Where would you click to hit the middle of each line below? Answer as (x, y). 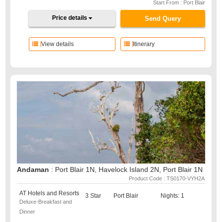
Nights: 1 (172, 196)
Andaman (34, 169)
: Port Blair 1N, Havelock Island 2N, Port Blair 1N (127, 169)
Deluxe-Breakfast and (46, 202)
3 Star (93, 196)
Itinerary (143, 44)
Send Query (163, 19)
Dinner (28, 212)
